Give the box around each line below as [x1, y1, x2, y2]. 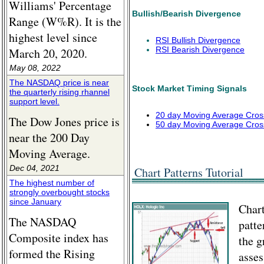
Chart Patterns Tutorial [134, 164, 243, 180]
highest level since [9, 29, 97, 45]
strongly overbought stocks [9, 187, 110, 197]
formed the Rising [9, 246, 95, 262]
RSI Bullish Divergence [156, 35, 240, 45]
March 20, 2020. [9, 45, 87, 61]
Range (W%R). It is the [9, 14, 121, 29]
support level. [9, 97, 60, 106]
